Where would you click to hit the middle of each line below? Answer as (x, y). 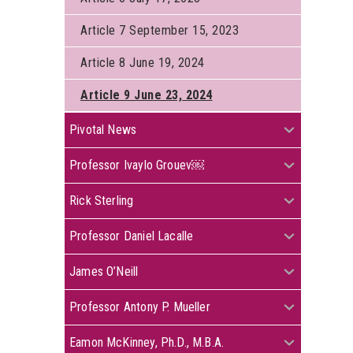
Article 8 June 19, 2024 (146, 63)
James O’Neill (104, 271)
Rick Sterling (102, 201)
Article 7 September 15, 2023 (160, 30)
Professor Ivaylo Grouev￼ (137, 165)
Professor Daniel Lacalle (132, 236)
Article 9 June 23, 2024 (147, 95)
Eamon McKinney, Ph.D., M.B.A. (147, 342)
